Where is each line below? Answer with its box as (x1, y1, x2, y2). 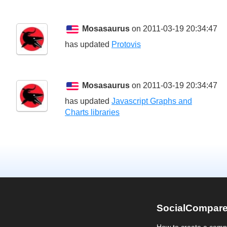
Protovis (111, 40, 141, 49)
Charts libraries (65, 108, 120, 117)
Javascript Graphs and (111, 97, 192, 106)
